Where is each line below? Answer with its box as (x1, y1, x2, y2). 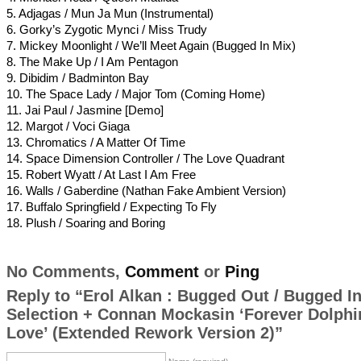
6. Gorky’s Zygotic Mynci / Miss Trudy (6, 23, 207, 36)
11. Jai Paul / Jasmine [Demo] (6, 103, 164, 117)
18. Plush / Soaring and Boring (6, 216, 165, 230)
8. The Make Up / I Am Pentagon (6, 55, 178, 68)
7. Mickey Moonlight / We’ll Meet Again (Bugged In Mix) (6, 39, 296, 52)
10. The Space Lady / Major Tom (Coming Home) (6, 87, 265, 101)
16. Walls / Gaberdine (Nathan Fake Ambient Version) (6, 184, 286, 197)
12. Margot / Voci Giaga (6, 119, 130, 133)
